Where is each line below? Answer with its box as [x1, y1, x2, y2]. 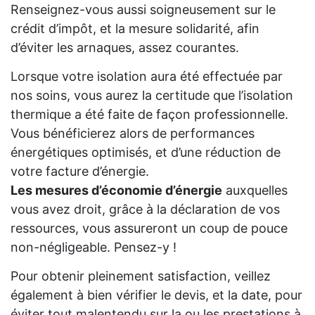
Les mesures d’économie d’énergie [11, 182, 222, 198]
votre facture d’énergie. [11, 163, 149, 179]
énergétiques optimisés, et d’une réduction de [11, 144, 281, 160]
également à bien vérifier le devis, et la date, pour [11, 287, 302, 302]
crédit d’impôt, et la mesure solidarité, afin [11, 20, 259, 36]
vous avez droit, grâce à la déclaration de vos [11, 201, 280, 217]
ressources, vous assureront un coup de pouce [11, 220, 288, 236]
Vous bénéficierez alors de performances [11, 125, 255, 141]
